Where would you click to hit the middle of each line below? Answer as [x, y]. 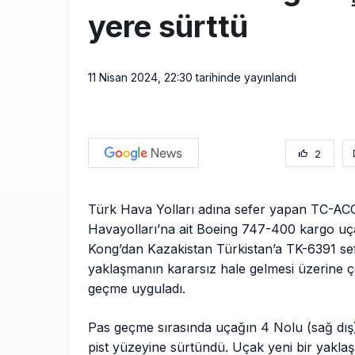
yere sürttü [168, 27]
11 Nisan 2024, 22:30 [140, 78]
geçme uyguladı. [139, 289]
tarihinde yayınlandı [244, 78]
